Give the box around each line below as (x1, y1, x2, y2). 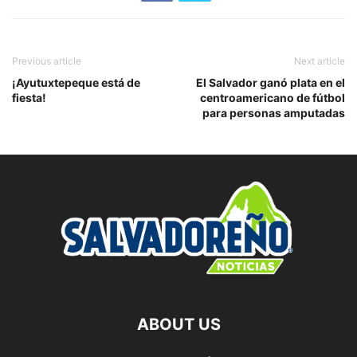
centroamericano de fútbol (200, 90, 345, 104)
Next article (294, 54, 345, 67)
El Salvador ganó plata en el (196, 75, 345, 89)
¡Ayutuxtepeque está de (12, 75, 140, 89)
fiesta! (12, 90, 46, 104)
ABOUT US (136, 314, 221, 334)
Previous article (12, 54, 81, 67)
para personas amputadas (202, 105, 345, 120)
